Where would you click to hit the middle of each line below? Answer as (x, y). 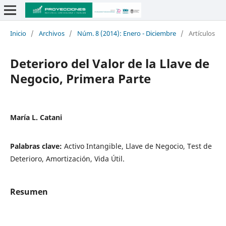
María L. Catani (36, 117)
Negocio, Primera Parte (80, 78)
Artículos (202, 33)
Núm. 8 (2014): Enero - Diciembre (126, 33)
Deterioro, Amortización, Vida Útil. (67, 158)
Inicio (18, 33)
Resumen (29, 191)
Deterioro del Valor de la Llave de (109, 63)
